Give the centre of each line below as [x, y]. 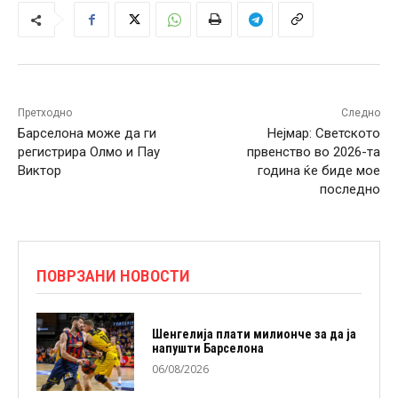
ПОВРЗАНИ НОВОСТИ [113, 276]
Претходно [45, 113]
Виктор [40, 171]
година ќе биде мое [318, 171]
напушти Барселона [207, 349]
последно [350, 190]
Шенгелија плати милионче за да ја [254, 334]
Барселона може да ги [87, 134]
